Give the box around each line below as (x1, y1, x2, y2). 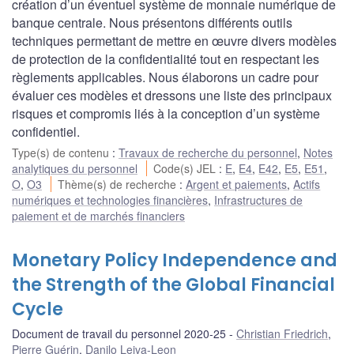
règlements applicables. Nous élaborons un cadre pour (12, 67, 318, 86)
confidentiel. (12, 122, 80, 141)
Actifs (293, 175, 321, 192)
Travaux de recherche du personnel (119, 144, 297, 160)
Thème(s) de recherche (58, 175, 180, 192)
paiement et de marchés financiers (12, 207, 185, 224)
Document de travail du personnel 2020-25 (12, 325, 226, 341)
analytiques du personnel (12, 160, 137, 176)
